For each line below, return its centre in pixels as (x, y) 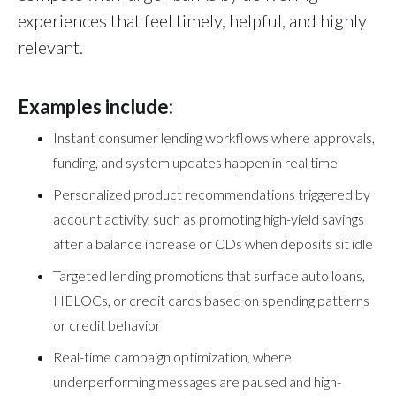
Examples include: (99, 106)
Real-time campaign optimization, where (172, 356)
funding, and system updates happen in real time (195, 162)
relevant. (50, 46)
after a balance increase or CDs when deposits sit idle (213, 243)
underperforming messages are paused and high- (197, 381)
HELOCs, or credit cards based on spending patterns (211, 300)
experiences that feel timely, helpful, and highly (192, 20)
